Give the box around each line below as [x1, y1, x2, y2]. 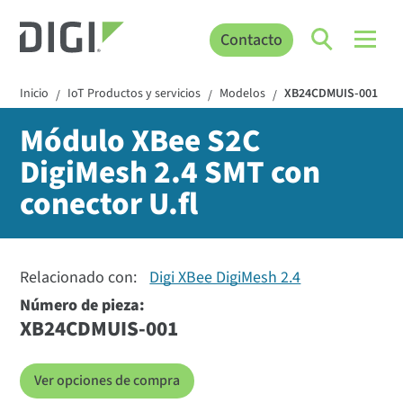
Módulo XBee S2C [20, 119, 261, 165]
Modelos [219, 85, 266, 103]
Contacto [219, 28, 282, 51]
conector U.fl [20, 182, 199, 228]
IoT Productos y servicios [67, 85, 201, 103]
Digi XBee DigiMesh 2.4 [149, 266, 301, 290]
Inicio [20, 85, 49, 103]
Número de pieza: [20, 294, 146, 318]
